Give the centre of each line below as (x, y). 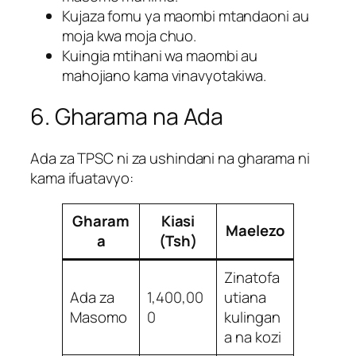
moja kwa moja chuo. (130, 35)
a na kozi (253, 337)
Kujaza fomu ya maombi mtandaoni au (186, 15)
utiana (245, 297)
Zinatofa (252, 277)
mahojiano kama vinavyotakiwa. (164, 75)
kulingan (252, 317)
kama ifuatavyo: (82, 178)
